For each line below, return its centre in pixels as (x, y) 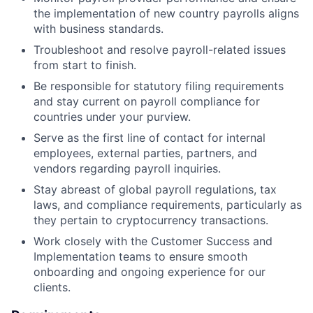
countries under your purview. (112, 117)
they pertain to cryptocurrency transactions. (151, 220)
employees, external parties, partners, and (145, 153)
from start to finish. (85, 65)
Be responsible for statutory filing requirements (159, 86)
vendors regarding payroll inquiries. (127, 169)
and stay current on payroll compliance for (147, 102)
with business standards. (99, 29)
